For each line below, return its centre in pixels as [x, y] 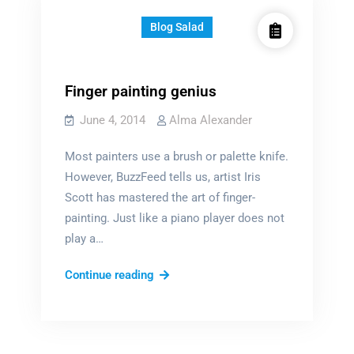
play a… [84, 239]
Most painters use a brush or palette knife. [176, 156]
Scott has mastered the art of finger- [160, 198]
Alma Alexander [210, 120]
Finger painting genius [140, 91]
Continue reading [109, 275]
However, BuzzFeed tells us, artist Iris [162, 177]
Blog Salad [177, 27]
